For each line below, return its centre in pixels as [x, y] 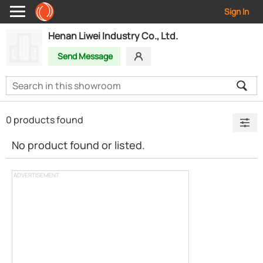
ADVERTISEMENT [36, 175]
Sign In [237, 11]
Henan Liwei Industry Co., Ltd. [113, 36]
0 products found [45, 120]
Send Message [85, 56]
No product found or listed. [78, 145]
